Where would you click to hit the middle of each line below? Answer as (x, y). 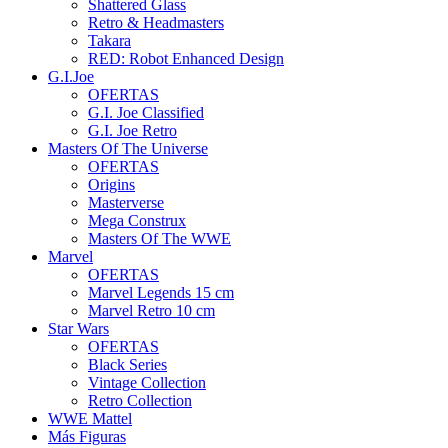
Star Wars (78, 328)
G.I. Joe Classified (146, 112)
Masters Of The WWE (159, 238)
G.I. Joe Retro (132, 130)
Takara (109, 40)
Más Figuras (87, 436)
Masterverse (126, 202)
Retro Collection (140, 400)
